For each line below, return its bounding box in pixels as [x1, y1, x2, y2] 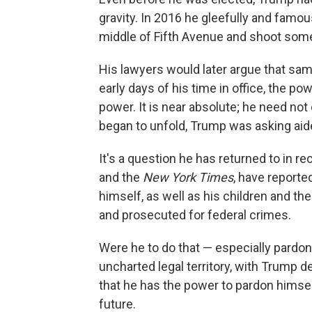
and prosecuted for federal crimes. [99, 208, 291, 222]
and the [99, 170, 143, 185]
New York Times [143, 170, 233, 185]
